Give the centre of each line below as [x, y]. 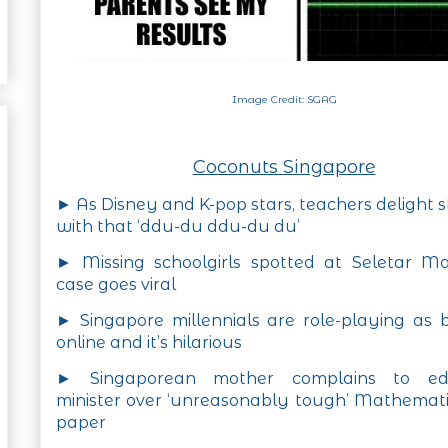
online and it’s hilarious [149, 343]
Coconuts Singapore [284, 167]
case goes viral [116, 285]
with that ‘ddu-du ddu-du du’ [178, 227]
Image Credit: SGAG [284, 100]
